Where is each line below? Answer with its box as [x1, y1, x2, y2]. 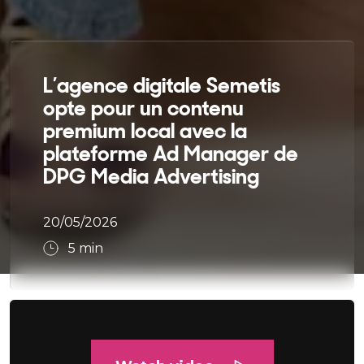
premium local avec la [43, 116, 247, 145]
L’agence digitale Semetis [43, 71, 280, 99]
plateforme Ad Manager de [43, 139, 298, 167]
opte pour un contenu [43, 93, 244, 122]
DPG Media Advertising [43, 162, 259, 190]
